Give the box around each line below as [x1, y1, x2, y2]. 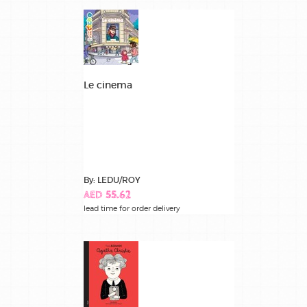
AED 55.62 [84, 189, 131, 201]
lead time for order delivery [84, 203, 180, 213]
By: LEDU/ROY [84, 174, 140, 185]
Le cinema [84, 78, 132, 91]
